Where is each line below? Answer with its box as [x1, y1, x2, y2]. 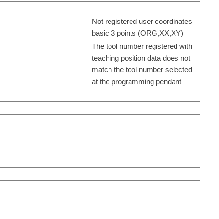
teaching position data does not [91, 53, 190, 62]
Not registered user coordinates [91, 17, 192, 25]
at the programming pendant [91, 77, 181, 86]
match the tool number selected [91, 65, 192, 74]
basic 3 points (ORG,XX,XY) [91, 28, 183, 37]
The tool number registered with [91, 42, 192, 50]
